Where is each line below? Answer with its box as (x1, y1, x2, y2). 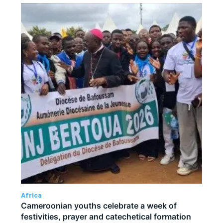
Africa (21, 191, 42, 200)
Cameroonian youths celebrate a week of (21, 201, 177, 211)
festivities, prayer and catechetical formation (21, 212, 192, 222)
